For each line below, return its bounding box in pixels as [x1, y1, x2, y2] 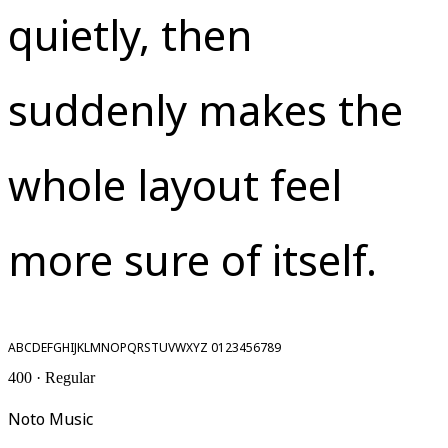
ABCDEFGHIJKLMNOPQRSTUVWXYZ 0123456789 [8, 335, 281, 358]
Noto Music [8, 403, 93, 432]
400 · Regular [8, 369, 95, 387]
